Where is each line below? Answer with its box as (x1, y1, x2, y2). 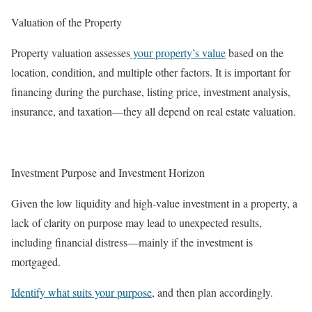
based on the (226, 45, 283, 60)
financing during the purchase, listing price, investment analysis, (11, 84, 290, 99)
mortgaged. (11, 254, 64, 269)
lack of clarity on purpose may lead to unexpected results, (11, 215, 262, 230)
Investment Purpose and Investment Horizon (11, 165, 208, 180)
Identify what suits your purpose (11, 285, 152, 299)
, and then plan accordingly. (152, 285, 276, 299)
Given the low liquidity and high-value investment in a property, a (11, 196, 297, 210)
